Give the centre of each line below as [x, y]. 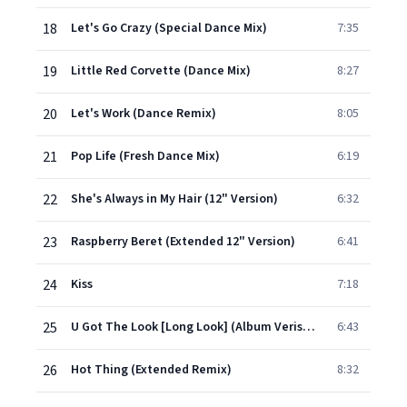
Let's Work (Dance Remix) [144, 114]
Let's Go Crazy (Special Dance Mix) [169, 28]
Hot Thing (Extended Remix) [151, 370]
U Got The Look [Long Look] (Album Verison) [309, 327]
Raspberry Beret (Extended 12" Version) [183, 242]
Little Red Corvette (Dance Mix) [161, 71]
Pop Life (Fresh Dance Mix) [145, 156]
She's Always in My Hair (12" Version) [174, 199]
